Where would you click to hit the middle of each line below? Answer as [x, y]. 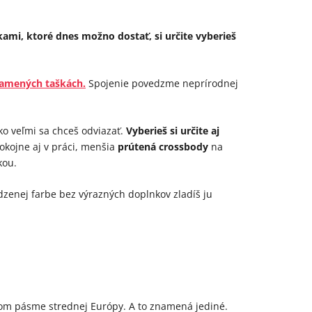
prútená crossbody [163, 147]
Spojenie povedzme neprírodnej [162, 84]
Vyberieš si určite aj [173, 131]
